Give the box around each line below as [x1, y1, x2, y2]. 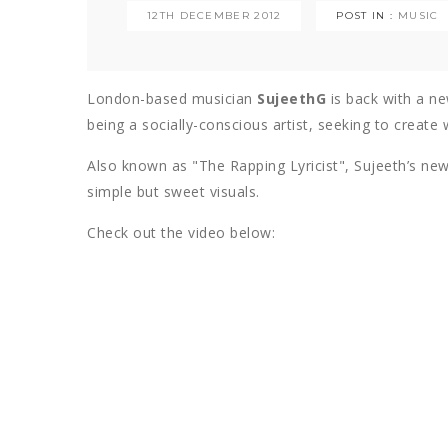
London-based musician [87, 88, 257, 108]
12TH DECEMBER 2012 [147, 8, 282, 22]
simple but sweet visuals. [87, 181, 260, 201]
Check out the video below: [87, 222, 275, 242]
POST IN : [336, 8, 394, 22]
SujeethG [257, 88, 326, 108]
